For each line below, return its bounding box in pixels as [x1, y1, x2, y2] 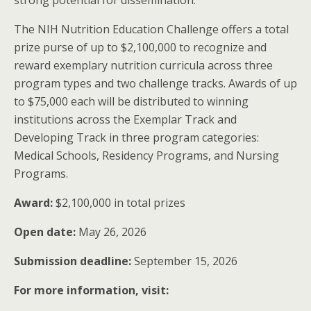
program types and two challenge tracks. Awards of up [14, 76, 297, 91]
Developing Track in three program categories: [14, 130, 259, 145]
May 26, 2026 [78, 224, 146, 239]
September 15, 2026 [131, 253, 237, 269]
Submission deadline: [14, 253, 131, 269]
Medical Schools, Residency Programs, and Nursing [14, 148, 279, 163]
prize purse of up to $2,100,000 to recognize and [14, 40, 267, 55]
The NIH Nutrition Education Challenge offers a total [14, 22, 289, 37]
